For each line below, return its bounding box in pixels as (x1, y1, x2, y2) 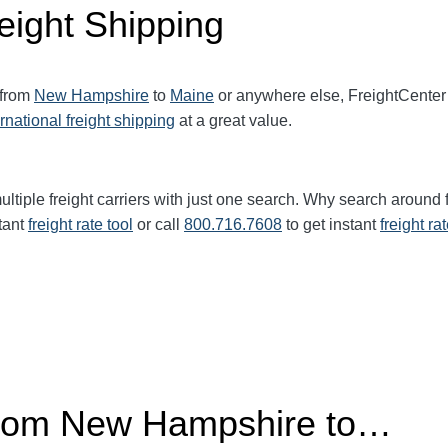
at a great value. (175, 112, 292, 129)
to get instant (282, 216, 380, 233)
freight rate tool (28, 216, 133, 233)
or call (133, 216, 184, 233)
